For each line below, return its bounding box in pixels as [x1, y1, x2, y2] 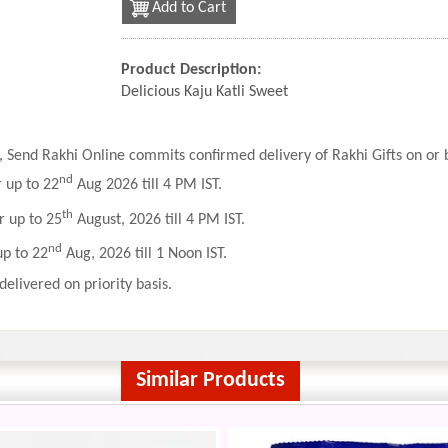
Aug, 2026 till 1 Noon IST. [62, 246, 227, 263]
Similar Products [135, 369, 285, 393]
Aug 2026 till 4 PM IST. [73, 177, 222, 194]
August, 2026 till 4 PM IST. [73, 211, 245, 228]
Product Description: [120, 62, 261, 78]
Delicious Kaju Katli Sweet [120, 84, 288, 100]
